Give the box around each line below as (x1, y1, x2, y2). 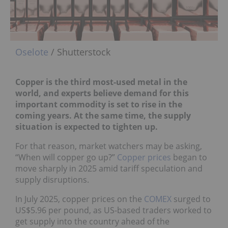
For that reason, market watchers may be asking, (15, 140, 202, 152)
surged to (172, 193, 211, 205)
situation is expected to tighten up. (15, 121, 158, 132)
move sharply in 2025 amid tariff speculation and (15, 162, 203, 174)
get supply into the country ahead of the (15, 215, 169, 227)
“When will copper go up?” (15, 151, 117, 163)
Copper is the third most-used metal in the (15, 76, 187, 88)
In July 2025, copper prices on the (15, 193, 144, 205)
